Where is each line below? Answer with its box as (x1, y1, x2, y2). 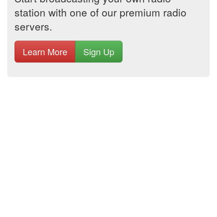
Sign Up (83, 45, 114, 58)
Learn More (23, 45, 67, 58)
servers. (15, 19, 52, 33)
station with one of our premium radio (15, 5, 186, 19)
